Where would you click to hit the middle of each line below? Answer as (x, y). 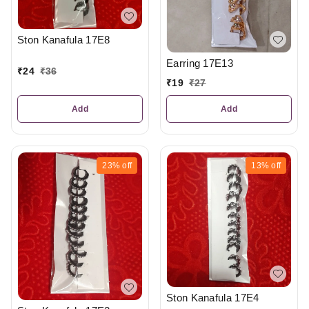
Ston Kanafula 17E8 (64, 40)
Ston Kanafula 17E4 (213, 297)
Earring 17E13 (200, 63)
